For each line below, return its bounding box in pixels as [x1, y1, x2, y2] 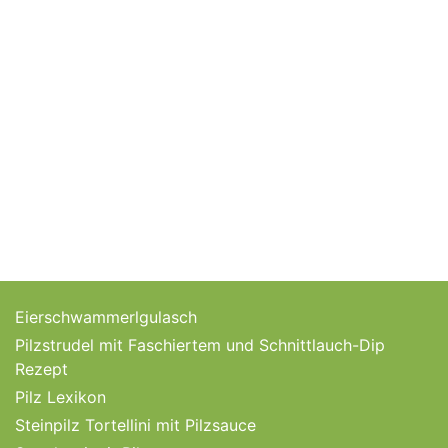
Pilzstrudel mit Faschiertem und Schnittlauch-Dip [15, 334, 385, 355]
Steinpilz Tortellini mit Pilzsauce [15, 414, 256, 435]
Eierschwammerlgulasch [15, 306, 197, 327]
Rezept [15, 358, 68, 379]
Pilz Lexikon [15, 386, 106, 407]
